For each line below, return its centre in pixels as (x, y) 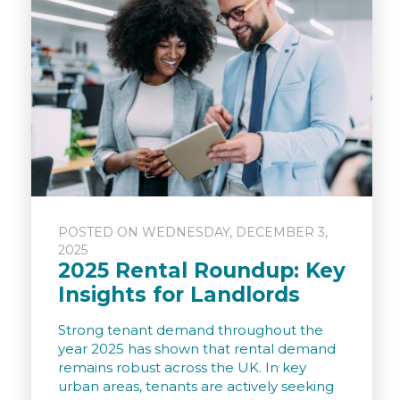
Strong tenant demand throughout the (191, 330)
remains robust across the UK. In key (182, 368)
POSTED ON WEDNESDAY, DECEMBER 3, (193, 233)
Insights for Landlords (179, 295)
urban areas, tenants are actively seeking (196, 387)
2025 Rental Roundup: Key (202, 271)
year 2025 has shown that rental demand (197, 349)
